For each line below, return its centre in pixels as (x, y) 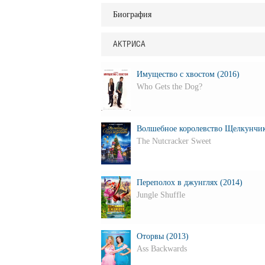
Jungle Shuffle (161, 195)
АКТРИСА (129, 44)
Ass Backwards (161, 249)
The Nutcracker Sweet (174, 141)
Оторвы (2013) (162, 236)
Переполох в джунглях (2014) (189, 182)
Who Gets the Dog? (169, 87)
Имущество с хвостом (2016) (188, 74)
